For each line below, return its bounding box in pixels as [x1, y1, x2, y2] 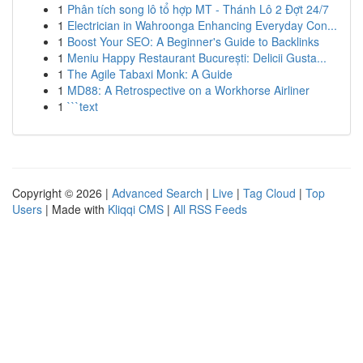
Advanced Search [112, 185, 203, 201]
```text [67, 98, 98, 114]
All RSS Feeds [173, 201, 247, 217]
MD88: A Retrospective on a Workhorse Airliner [67, 82, 310, 98]
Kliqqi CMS [108, 201, 164, 217]
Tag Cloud [243, 185, 296, 201]
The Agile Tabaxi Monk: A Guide [67, 66, 233, 82]
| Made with [42, 201, 108, 217]
